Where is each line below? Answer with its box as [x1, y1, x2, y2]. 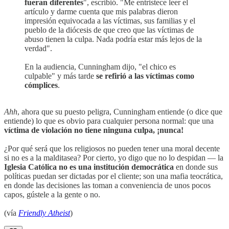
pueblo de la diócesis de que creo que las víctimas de [25, 26, 194, 34]
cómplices [25, 81, 58, 89]
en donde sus [174, 163, 218, 171]
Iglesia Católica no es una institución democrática [4, 163, 174, 171]
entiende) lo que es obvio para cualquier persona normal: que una [4, 117, 214, 125]
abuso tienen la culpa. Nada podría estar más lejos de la [25, 35, 202, 43]
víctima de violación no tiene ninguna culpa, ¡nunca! [4, 126, 184, 134]
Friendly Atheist [18, 209, 70, 217]
